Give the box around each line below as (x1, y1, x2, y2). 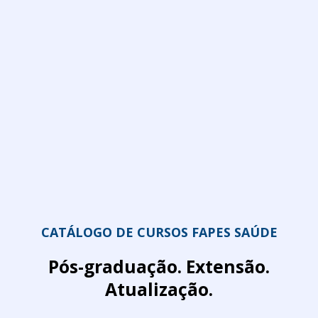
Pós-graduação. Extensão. (48, 255, 270, 279)
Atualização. (105, 278, 213, 302)
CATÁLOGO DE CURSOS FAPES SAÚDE (40, 224, 278, 241)
